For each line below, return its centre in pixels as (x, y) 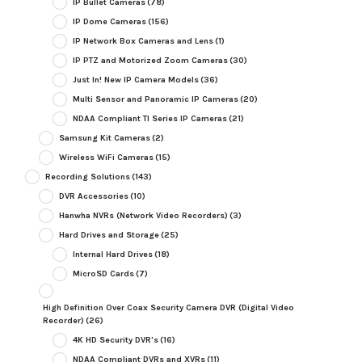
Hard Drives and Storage (109, 235)
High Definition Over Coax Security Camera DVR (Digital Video (168, 308)
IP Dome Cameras (109, 22)
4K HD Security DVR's (115, 340)
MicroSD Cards (103, 274)
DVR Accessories (93, 196)
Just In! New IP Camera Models (135, 80)
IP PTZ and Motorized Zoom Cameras (150, 61)
